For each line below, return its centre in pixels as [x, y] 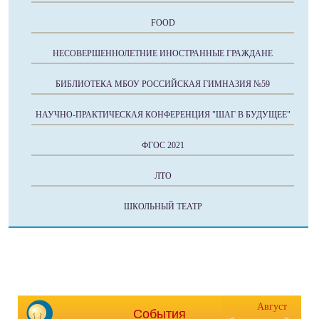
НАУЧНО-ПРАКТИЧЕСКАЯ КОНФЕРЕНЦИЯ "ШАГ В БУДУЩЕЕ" [163, 115]
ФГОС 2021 [163, 145]
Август [272, 307]
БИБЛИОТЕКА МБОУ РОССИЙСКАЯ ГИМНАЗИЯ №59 [163, 84]
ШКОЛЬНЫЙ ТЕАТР [163, 206]
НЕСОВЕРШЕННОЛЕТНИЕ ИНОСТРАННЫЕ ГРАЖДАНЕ [163, 53]
